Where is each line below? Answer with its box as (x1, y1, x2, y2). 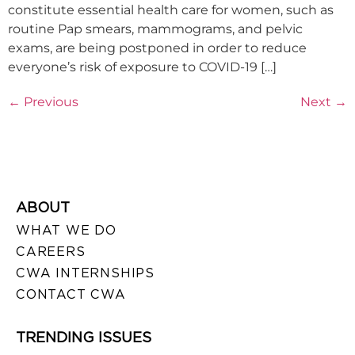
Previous (21, 94, 78, 109)
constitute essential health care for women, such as (8, 2, 334, 17)
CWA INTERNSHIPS (16, 265, 155, 281)
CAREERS (16, 243, 86, 259)
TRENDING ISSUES (16, 328, 151, 345)
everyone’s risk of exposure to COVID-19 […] (8, 59, 277, 74)
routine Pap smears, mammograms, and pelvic (8, 21, 303, 36)
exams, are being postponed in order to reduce (8, 40, 307, 55)
